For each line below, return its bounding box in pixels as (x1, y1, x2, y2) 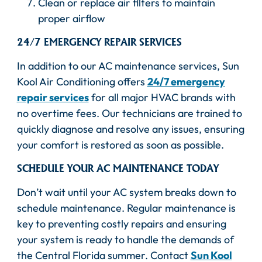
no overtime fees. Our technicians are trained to (16, 106, 242, 120)
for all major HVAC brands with (88, 91, 236, 105)
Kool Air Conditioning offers (16, 75, 147, 89)
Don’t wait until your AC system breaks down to (16, 185, 236, 199)
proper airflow (37, 12, 105, 26)
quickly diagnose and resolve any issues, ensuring (16, 122, 244, 136)
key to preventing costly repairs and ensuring (16, 217, 226, 231)
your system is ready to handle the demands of (16, 233, 234, 247)
